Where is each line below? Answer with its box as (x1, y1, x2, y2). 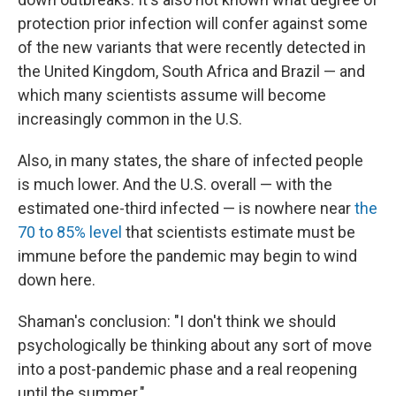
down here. (18, 270, 95, 289)
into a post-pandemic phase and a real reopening (18, 360, 357, 378)
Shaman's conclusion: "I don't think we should (18, 312, 336, 331)
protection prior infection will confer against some (18, 14, 368, 33)
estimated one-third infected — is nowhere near (18, 199, 354, 217)
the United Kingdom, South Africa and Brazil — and (18, 62, 365, 80)
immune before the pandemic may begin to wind (18, 247, 357, 265)
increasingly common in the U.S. (18, 110, 242, 128)
